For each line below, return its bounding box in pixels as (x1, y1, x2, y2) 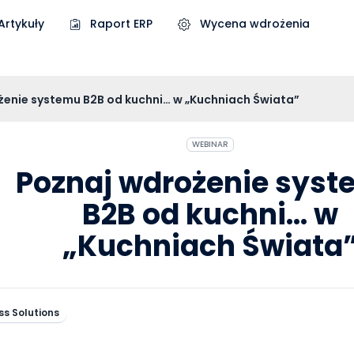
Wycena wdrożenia (197, 16, 310, 32)
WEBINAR (192, 138, 228, 150)
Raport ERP (87, 16, 153, 32)
